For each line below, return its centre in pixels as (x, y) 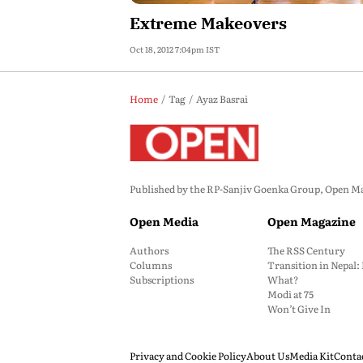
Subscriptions (162, 280)
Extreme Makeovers (208, 23)
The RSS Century (306, 250)
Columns (151, 265)
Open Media (164, 221)
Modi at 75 (290, 294)
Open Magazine (312, 221)
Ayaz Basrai (222, 99)
